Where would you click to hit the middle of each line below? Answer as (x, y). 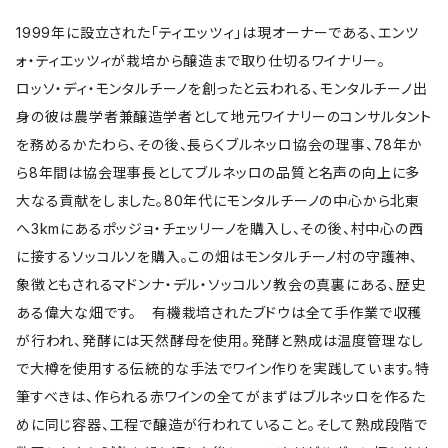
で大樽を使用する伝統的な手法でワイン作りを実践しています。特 (223, 368)
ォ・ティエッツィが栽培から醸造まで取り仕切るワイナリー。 (201, 60)
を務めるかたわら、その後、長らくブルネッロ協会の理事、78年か (219, 144)
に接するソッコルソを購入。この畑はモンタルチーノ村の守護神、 (217, 256)
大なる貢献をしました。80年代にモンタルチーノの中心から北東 (218, 200)
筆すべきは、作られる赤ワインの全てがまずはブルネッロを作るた (221, 396)
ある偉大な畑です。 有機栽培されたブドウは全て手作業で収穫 (219, 312)
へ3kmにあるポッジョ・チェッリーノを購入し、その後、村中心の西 (220, 228)
